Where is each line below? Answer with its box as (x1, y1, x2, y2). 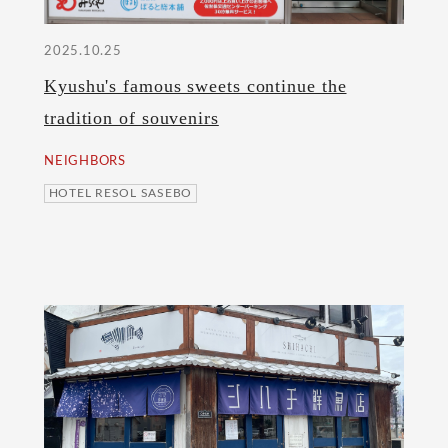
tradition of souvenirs (44, 108, 219, 129)
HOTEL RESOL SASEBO (48, 187, 193, 200)
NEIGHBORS (44, 154, 126, 168)
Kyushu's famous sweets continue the (44, 76, 347, 97)
